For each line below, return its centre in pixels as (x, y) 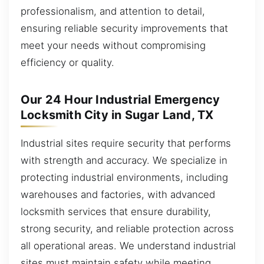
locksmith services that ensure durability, (116, 211)
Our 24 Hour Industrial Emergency (121, 99)
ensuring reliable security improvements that (124, 28)
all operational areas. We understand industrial (128, 245)
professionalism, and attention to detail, (113, 11)
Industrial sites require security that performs (126, 143)
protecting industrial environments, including (124, 177)
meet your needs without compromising (113, 45)
